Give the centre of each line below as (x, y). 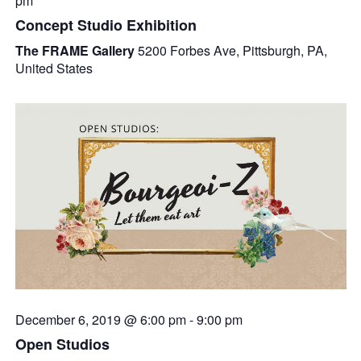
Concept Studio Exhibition (106, 25)
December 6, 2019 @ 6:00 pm (100, 320)
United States (54, 68)
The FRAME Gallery (76, 50)
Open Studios (62, 344)
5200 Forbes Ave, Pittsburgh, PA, (232, 50)
